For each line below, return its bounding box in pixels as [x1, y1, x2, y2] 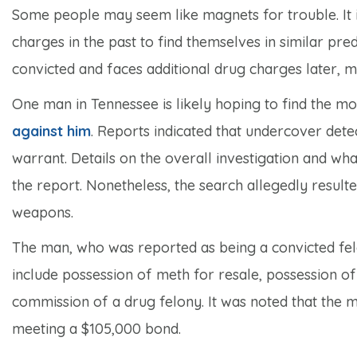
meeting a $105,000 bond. [12, 319, 181, 338]
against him [12, 121, 91, 140]
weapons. [12, 202, 73, 222]
